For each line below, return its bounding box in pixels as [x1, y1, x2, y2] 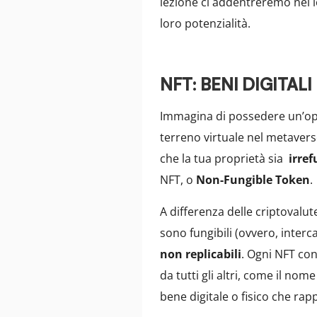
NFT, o [160, 172, 197, 188]
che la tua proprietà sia [160, 151, 289, 167]
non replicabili [160, 246, 242, 262]
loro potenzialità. [160, 15, 251, 31]
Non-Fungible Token [196, 172, 311, 188]
